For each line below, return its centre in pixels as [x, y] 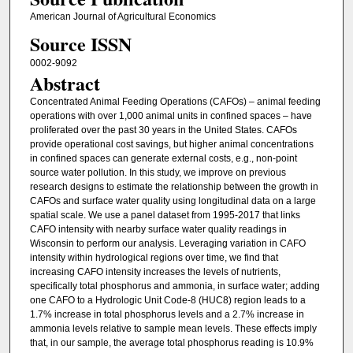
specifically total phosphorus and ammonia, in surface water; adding [175, 286]
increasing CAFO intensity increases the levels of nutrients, [155, 272]
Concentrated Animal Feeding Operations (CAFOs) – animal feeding [175, 102]
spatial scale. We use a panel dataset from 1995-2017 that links [165, 216]
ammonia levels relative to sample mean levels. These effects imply [173, 329]
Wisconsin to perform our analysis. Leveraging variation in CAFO [167, 244]
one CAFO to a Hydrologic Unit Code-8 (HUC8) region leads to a [167, 301]
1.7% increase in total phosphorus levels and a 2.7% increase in [167, 315]
